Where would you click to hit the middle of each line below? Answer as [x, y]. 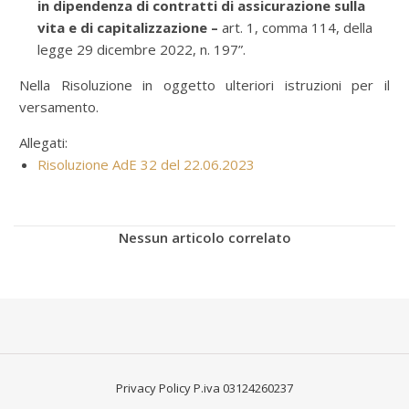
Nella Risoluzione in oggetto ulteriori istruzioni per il [204, 85]
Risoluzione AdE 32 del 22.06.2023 [146, 164]
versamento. [59, 107]
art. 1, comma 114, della [295, 27]
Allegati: [43, 142]
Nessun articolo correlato [204, 237]
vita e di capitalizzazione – [128, 27]
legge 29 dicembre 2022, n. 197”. [143, 49]
